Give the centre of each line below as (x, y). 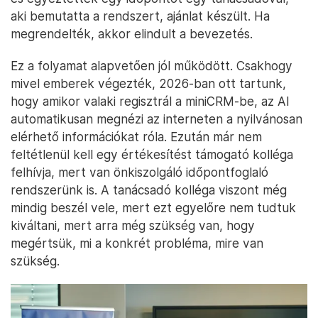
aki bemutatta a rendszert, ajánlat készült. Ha (140, 16)
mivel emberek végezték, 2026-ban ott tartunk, (148, 84)
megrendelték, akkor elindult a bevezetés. (132, 34)
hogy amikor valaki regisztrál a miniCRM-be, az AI (150, 102)
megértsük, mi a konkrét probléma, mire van (137, 243)
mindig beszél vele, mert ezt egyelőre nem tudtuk (153, 208)
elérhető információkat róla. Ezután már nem (136, 137)
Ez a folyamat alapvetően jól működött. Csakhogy (152, 66)
